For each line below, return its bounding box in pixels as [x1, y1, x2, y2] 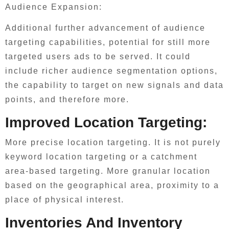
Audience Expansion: [5, 3, 102, 11]
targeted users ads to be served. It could [5, 52, 191, 61]
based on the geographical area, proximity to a [5, 180, 219, 190]
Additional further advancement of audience [5, 24, 205, 32]
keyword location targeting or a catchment [5, 152, 197, 161]
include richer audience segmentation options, [5, 66, 218, 75]
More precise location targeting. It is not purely [5, 138, 221, 147]
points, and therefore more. [5, 95, 129, 104]
